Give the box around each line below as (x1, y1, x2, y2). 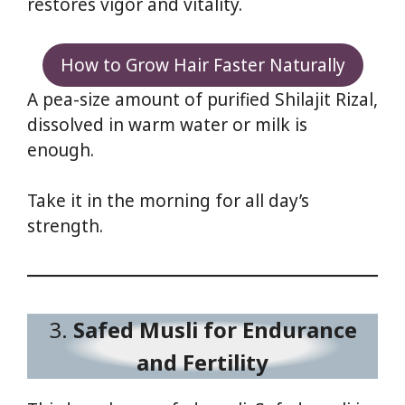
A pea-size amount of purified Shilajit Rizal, (27, 87, 378, 111)
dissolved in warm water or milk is (27, 112, 307, 137)
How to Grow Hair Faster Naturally (60, 52, 345, 77)
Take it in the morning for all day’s (27, 189, 309, 213)
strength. (27, 214, 103, 239)
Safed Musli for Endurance (72, 315, 357, 345)
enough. (27, 137, 94, 162)
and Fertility (137, 347, 268, 378)
